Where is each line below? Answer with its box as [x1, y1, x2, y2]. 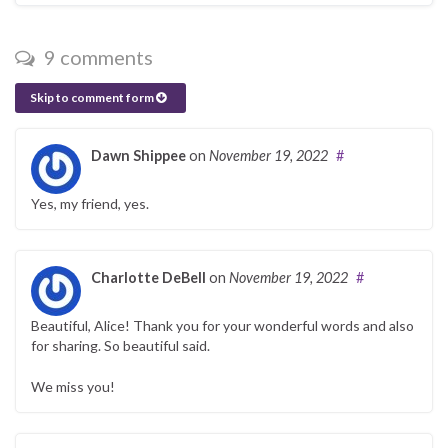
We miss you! [31, 377, 115, 395]
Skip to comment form [30, 89, 156, 105]
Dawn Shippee [91, 146, 186, 164]
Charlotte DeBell [91, 268, 206, 286]
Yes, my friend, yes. [31, 194, 149, 212]
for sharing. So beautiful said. [31, 336, 210, 354]
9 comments [40, 44, 153, 69]
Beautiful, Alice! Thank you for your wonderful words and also [31, 316, 414, 334]
